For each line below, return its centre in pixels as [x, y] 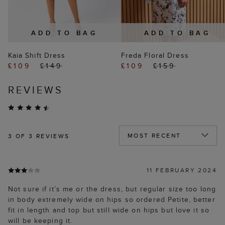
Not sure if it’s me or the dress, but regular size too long [112, 189]
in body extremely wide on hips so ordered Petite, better [112, 200]
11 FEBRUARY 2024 [182, 170]
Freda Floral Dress [155, 55]
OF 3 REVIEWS [41, 136]
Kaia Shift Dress [37, 55]
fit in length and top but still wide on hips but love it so [109, 210]
